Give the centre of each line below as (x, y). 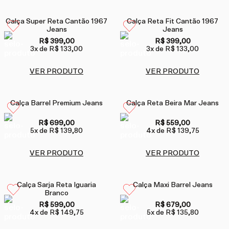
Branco (56, 193)
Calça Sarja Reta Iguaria (56, 185)
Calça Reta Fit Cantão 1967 (173, 22)
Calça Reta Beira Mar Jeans (173, 104)
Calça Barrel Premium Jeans (56, 104)
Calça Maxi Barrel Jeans (173, 185)
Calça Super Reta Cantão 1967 (56, 22)
